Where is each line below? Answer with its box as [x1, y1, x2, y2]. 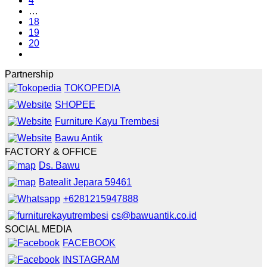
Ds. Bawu [39, 160, 80, 170]
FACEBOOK [63, 238, 116, 248]
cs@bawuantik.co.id [111, 210, 197, 221]
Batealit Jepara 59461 [39, 177, 132, 187]
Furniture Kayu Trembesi [55, 116, 159, 126]
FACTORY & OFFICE [5, 147, 97, 157]
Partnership [5, 69, 54, 79]
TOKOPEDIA [64, 83, 120, 93]
